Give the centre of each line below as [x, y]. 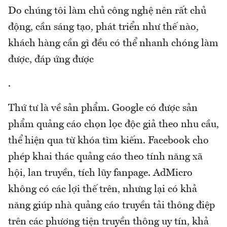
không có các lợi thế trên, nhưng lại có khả [103, 189]
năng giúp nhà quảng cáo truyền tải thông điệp [111, 205]
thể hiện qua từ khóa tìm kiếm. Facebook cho [108, 141]
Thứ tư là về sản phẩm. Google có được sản [103, 108]
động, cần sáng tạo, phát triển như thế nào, [103, 27]
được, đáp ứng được [51, 60]
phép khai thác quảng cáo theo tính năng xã [105, 157]
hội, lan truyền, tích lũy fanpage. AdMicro [100, 173]
